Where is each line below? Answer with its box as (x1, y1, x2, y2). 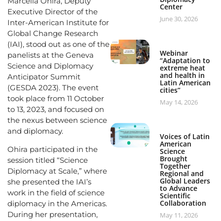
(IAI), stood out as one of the (7, 39, 110, 49)
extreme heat (160, 63, 206, 73)
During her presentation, (7, 210, 98, 220)
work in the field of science (7, 188, 105, 198)
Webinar (160, 48, 188, 58)
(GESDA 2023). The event (7, 83, 99, 93)
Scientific (160, 190, 191, 200)
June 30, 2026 (160, 14, 198, 23)
